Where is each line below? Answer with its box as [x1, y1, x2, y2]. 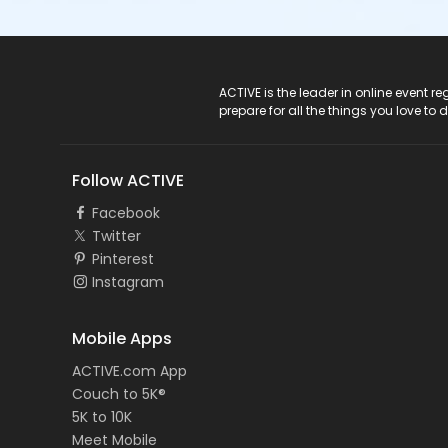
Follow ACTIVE [72, 169, 184, 193]
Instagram [92, 272, 164, 293]
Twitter [92, 226, 141, 247]
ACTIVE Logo [72, 84, 157, 105]
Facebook [92, 203, 160, 224]
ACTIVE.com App [72, 361, 187, 382]
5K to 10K [72, 407, 132, 428]
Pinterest [92, 249, 154, 270]
